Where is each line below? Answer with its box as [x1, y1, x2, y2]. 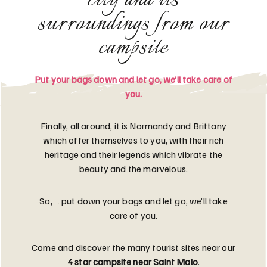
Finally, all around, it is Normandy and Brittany [41, 120, 226, 132]
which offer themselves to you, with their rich [43, 134, 224, 147]
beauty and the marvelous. [79, 163, 188, 175]
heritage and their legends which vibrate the [44, 148, 223, 161]
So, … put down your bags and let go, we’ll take [39, 195, 228, 207]
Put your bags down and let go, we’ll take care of [35, 73, 232, 86]
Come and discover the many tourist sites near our [32, 241, 235, 254]
